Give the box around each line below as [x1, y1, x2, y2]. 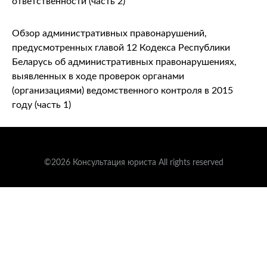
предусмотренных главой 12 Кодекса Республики [12, 43, 230, 53]
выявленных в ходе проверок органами [12, 72, 184, 82]
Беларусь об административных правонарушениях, [12, 57, 237, 67]
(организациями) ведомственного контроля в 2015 [12, 86, 233, 96]
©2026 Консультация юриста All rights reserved [44, 159, 223, 167]
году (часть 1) [12, 100, 71, 110]
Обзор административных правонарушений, [12, 29, 207, 39]
